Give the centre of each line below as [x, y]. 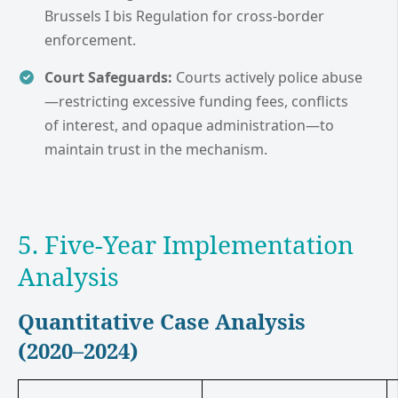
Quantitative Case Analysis [162, 321]
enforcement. [90, 40]
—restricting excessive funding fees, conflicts [196, 102]
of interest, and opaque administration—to [189, 126]
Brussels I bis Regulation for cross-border [184, 16]
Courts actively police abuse [267, 78]
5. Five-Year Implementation [186, 244]
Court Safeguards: [108, 78]
